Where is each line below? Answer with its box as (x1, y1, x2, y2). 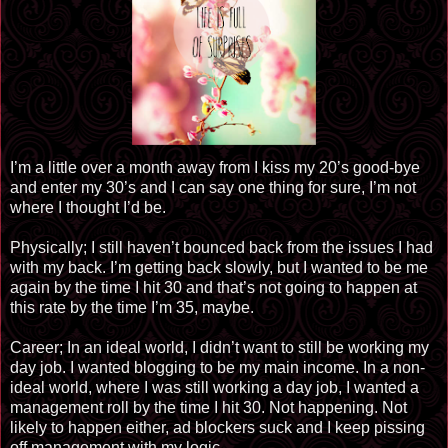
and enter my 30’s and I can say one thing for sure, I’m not (10, 179, 416, 197)
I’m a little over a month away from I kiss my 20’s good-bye (10, 159, 420, 177)
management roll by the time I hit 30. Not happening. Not (10, 399, 407, 417)
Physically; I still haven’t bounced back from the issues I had (10, 239, 433, 257)
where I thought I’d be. (10, 199, 166, 217)
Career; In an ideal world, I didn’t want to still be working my (10, 339, 429, 357)
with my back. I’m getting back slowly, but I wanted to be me (10, 259, 428, 277)
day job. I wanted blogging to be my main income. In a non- (10, 359, 425, 377)
